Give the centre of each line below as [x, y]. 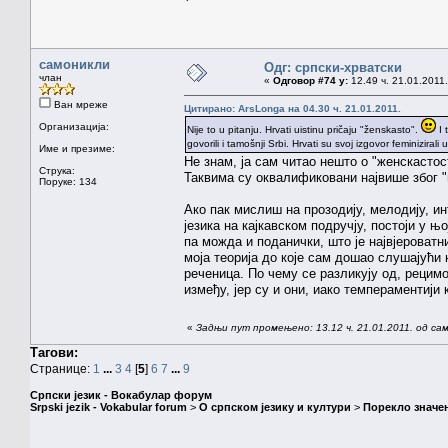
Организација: [74, 126]
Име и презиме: [77, 148]
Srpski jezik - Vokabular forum [108, 407]
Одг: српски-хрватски [333, 67]
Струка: [57, 170]
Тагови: [54, 352]
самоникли [74, 64]
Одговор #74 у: [310, 80]
